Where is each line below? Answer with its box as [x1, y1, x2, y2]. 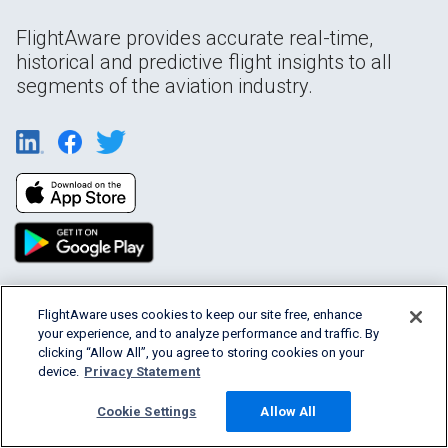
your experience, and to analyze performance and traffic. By [38, 326, 380, 341]
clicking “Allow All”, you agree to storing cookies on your [38, 345, 365, 360]
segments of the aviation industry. [16, 73, 313, 98]
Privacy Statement [84, 364, 201, 379]
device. [38, 364, 80, 379]
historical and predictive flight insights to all [16, 49, 392, 74]
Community [11, 411, 89, 428]
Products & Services [11, 313, 149, 330]
